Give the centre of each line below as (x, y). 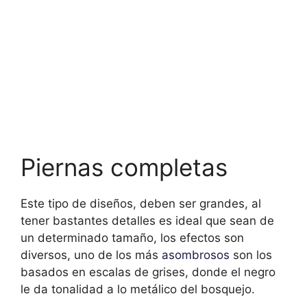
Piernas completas (124, 167)
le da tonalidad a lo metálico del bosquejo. (138, 289)
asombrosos (194, 255)
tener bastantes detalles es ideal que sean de (147, 220)
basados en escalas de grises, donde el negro (148, 272)
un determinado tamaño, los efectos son (132, 237)
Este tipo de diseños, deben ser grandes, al (141, 203)
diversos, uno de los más (89, 255)
